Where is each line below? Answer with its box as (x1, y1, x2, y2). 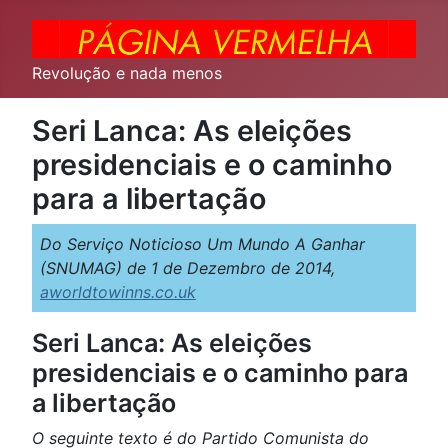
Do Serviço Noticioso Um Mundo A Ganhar (40, 234, 365, 254)
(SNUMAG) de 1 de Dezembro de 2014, (40, 258, 335, 278)
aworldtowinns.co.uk (40, 282, 196, 302)
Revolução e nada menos (32, 63, 222, 83)
